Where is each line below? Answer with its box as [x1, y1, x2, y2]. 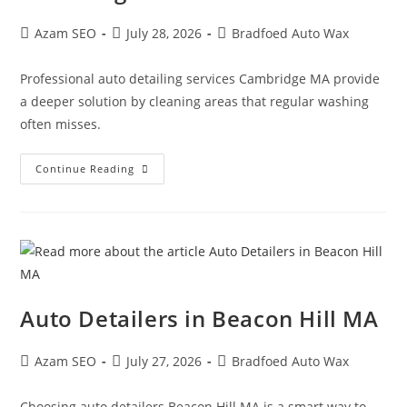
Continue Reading [35, 161, 135, 175]
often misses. [20, 114, 102, 133]
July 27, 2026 [126, 352, 203, 370]
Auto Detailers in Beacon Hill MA [20, 303, 379, 333]
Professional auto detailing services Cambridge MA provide [20, 69, 381, 87]
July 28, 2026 [126, 24, 203, 42]
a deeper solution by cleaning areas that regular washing [20, 92, 370, 110]
